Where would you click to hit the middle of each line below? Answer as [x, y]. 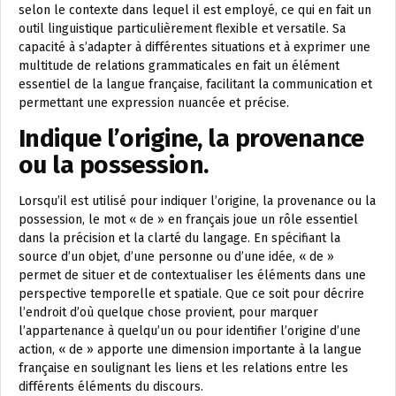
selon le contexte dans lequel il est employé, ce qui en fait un [195, 10]
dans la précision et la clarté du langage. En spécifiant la [179, 238]
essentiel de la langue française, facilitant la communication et [195, 84]
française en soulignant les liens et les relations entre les [183, 368]
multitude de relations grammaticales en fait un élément [179, 66]
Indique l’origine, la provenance [191, 138]
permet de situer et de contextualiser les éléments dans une [192, 275]
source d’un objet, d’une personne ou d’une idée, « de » [176, 257]
